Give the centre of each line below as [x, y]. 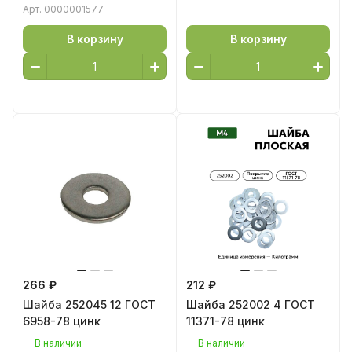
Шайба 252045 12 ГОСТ [89, 304]
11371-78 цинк [225, 321]
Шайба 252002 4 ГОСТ [251, 304]
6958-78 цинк [62, 321]
